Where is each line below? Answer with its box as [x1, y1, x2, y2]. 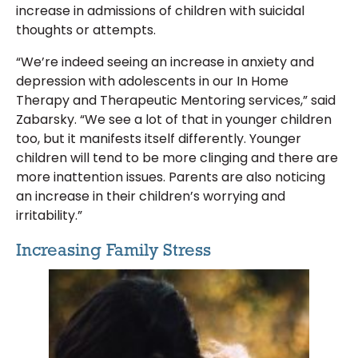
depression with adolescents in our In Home [16, 72, 288, 91]
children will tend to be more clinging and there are [16, 149, 338, 168]
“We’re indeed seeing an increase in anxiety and [16, 53, 314, 72]
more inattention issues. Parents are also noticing [16, 168, 325, 187]
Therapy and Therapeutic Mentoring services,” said [16, 91, 336, 110]
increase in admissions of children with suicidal [16, 2, 304, 21]
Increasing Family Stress [16, 239, 211, 260]
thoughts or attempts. [16, 21, 156, 40]
